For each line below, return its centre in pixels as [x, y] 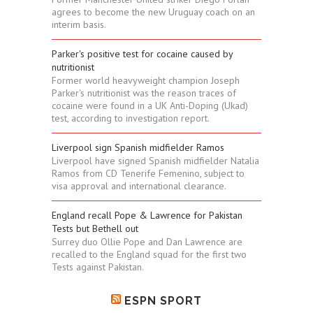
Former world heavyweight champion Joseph [146, 81]
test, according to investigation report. [131, 118]
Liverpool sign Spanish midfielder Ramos [138, 148]
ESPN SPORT [163, 301]
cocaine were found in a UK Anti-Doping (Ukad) [150, 106]
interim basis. [79, 25]
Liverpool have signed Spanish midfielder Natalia [155, 161]
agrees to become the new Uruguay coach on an [153, 12]
